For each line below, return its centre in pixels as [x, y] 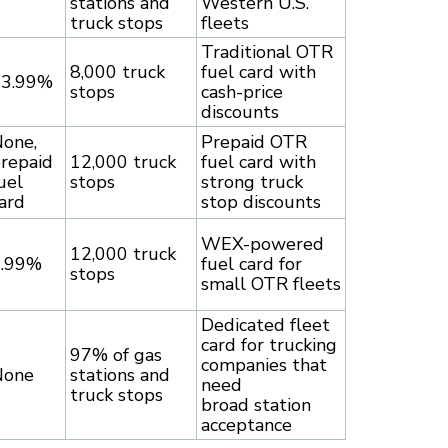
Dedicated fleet [265, 325]
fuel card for [251, 264]
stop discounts [261, 202]
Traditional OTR [267, 52]
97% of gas [116, 355]
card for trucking [269, 345]
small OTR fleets [271, 284]
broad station [256, 405]
